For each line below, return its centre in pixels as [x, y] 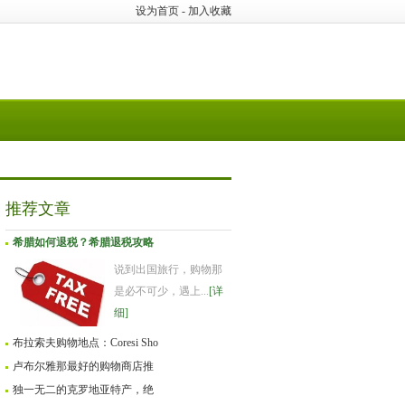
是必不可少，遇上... [161, 291]
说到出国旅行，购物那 [168, 269]
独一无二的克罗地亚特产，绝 [83, 390]
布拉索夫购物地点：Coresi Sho [85, 343]
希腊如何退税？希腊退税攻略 [83, 242]
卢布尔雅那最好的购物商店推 [83, 366]
